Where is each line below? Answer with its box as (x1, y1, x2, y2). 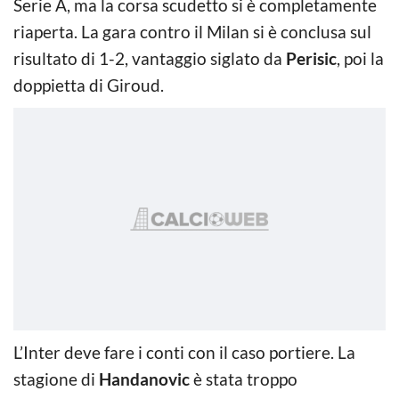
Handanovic (99, 368, 190, 389)
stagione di (13, 368, 99, 389)
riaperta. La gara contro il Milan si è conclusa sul (13, 20, 371, 42)
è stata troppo (190, 368, 297, 389)
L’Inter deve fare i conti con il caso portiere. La (13, 341, 355, 362)
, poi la (337, 47, 384, 69)
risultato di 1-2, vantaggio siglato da (13, 47, 286, 69)
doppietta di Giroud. (13, 74, 164, 95)
